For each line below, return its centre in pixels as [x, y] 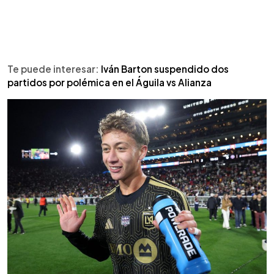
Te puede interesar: [54, 69]
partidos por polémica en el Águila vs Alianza [109, 82]
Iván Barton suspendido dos [165, 69]
